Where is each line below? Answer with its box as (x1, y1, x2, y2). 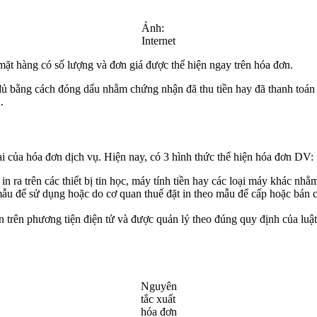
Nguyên (140, 280, 177, 293)
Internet (142, 35, 175, 47)
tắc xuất (140, 293, 175, 306)
